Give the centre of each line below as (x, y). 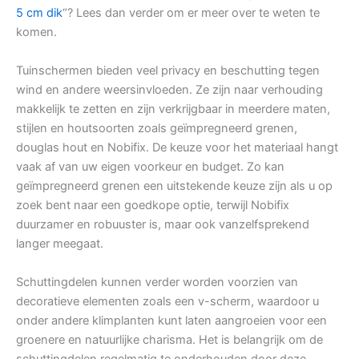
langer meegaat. (60, 244)
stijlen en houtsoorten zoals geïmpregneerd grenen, (157, 129)
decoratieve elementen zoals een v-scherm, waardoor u (167, 302)
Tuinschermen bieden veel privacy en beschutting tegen (168, 71)
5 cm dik (39, 13)
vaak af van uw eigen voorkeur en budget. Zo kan (150, 167)
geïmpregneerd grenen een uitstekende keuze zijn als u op (174, 186)
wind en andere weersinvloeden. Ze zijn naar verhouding (169, 90)
